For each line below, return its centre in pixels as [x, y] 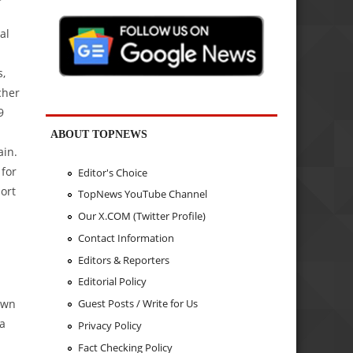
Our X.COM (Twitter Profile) [141, 216]
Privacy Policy [110, 325]
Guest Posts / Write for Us [137, 304]
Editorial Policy [112, 282]
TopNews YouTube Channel [142, 194]
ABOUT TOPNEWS [99, 134]
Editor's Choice [112, 172]
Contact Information [126, 238]
